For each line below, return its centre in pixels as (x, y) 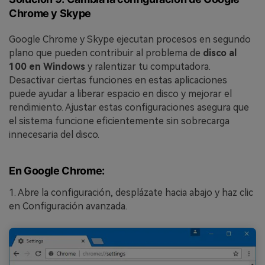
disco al (220, 53)
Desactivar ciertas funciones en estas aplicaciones (118, 80)
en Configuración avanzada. (68, 206)
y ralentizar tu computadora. (148, 66)
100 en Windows (47, 66)
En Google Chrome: (57, 171)
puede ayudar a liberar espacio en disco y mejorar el (120, 93)
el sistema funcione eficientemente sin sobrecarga (119, 121)
